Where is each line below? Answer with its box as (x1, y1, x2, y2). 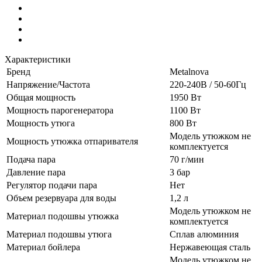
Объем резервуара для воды (6, 193, 116, 204)
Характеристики (5, 54, 71, 65)
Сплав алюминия (170, 229, 239, 240)
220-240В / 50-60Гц (170, 80, 246, 90)
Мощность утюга (6, 118, 75, 129)
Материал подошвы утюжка (6, 211, 119, 222)
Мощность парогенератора (6, 105, 113, 116)
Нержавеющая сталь (170, 242, 250, 253)
